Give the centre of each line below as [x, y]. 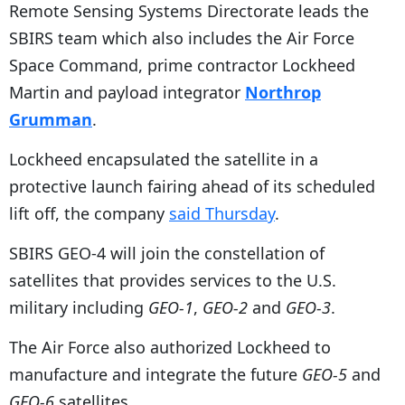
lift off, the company [89, 213]
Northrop [283, 92]
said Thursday [222, 213]
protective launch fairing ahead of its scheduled [192, 186]
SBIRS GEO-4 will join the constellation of [167, 253]
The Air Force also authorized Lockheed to [170, 347]
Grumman [51, 119]
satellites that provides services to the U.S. [173, 280]
